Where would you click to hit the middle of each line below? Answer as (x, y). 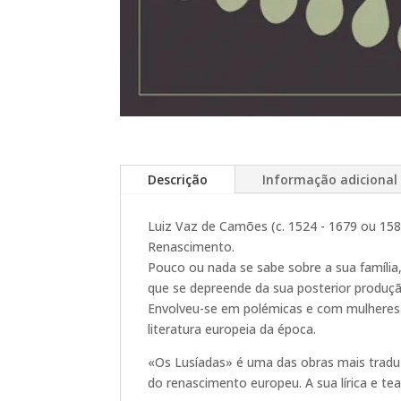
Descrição (178, 179)
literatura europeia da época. (232, 328)
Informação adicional (330, 179)
